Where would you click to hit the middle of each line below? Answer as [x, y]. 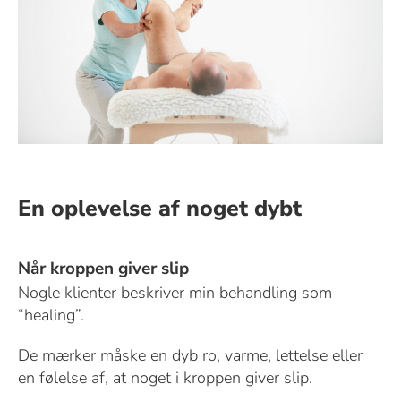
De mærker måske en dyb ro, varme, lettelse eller [190, 356]
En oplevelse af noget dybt [159, 209]
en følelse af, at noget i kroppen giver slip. [165, 378]
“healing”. [51, 316]
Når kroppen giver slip [103, 268]
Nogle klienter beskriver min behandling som [175, 293]
